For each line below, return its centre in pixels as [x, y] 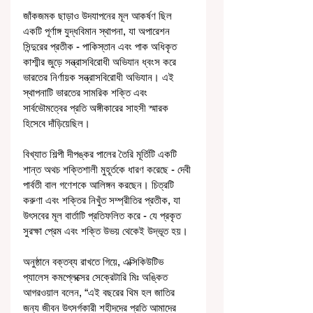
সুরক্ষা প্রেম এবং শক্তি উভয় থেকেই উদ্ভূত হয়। [105, 231]
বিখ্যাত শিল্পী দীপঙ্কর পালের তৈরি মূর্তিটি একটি [101, 154]
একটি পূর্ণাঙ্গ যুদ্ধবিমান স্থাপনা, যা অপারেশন [98, 31]
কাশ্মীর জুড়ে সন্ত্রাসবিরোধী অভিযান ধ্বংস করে [101, 61]
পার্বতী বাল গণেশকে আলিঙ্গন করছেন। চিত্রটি [100, 184]
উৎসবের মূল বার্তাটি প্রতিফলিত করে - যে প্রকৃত [103, 215]
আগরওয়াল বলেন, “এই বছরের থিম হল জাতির [100, 292]
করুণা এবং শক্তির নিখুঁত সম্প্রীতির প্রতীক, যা [103, 200]
